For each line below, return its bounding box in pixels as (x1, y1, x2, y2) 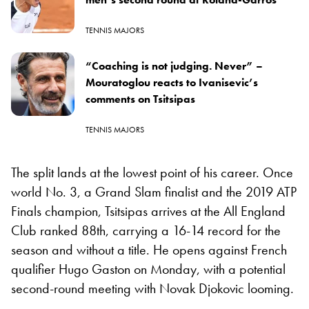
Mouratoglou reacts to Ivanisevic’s (86, 74, 258, 90)
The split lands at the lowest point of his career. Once (11, 163, 293, 181)
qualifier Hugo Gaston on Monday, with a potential (11, 259, 286, 278)
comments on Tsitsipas (86, 91, 195, 106)
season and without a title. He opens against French (11, 240, 287, 259)
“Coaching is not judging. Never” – (86, 58, 263, 73)
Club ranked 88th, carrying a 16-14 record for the (11, 221, 281, 239)
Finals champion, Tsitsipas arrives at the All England (11, 201, 286, 220)
